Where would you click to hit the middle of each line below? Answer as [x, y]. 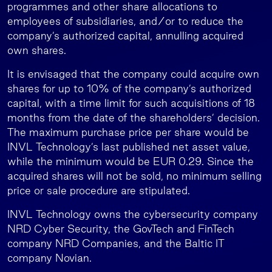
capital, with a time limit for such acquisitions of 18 [131, 103]
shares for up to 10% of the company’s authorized [129, 88]
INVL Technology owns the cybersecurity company [133, 214]
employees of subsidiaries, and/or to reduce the [125, 21]
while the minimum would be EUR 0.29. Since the [131, 161]
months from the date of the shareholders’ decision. [134, 117]
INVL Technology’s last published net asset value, [129, 147]
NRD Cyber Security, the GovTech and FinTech [121, 229]
